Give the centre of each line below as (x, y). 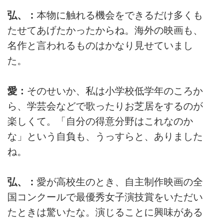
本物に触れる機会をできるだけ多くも (120, 15)
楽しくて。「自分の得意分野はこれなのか (100, 121)
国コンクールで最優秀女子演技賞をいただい (105, 197)
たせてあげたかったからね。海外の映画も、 (105, 30)
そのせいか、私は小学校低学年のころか (115, 91)
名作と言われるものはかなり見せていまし (100, 45)
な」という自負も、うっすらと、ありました (105, 137)
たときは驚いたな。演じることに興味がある (105, 212)
